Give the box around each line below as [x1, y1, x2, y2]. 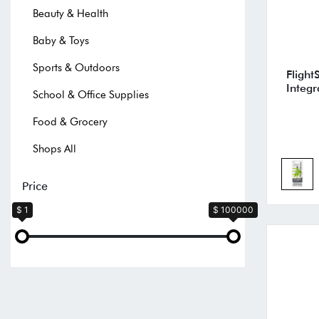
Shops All [33, 142, 76, 155]
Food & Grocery [33, 115, 108, 128]
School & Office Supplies [33, 88, 149, 101]
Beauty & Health [33, 6, 108, 20]
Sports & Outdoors [33, 61, 120, 74]
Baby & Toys [33, 33, 89, 47]
